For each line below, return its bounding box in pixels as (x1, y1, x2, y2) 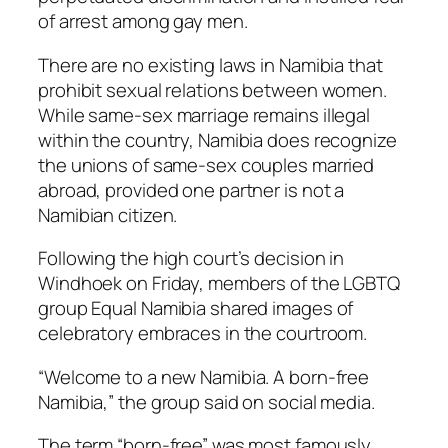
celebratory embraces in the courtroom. (38, 320, 368, 347)
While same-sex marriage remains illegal (38, 101, 371, 128)
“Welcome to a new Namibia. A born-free (38, 363, 370, 390)
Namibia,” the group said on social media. (38, 388, 375, 415)
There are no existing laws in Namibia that (38, 51, 383, 78)
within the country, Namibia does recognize (38, 126, 397, 153)
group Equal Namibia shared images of (38, 295, 354, 322)
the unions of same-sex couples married (38, 151, 375, 178)
